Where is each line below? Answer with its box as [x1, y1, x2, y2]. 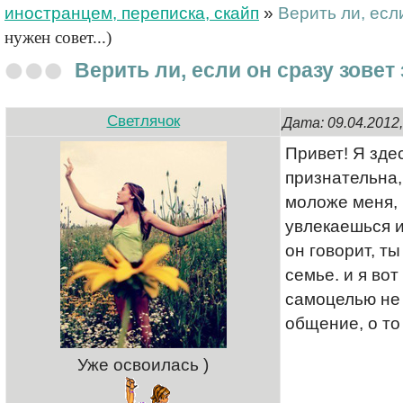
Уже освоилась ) [77, 355, 209, 374]
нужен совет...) [4, 28, 112, 47]
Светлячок [106, 112, 180, 130]
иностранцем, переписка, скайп [4, 4, 259, 22]
